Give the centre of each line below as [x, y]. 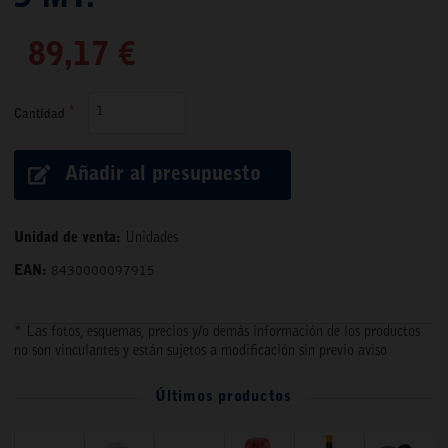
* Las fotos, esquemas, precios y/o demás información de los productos [217, 333]
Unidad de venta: [67, 238]
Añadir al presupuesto [163, 175]
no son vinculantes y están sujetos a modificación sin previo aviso [200, 352]
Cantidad [39, 114]
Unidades [151, 238]
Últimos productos [223, 398]
